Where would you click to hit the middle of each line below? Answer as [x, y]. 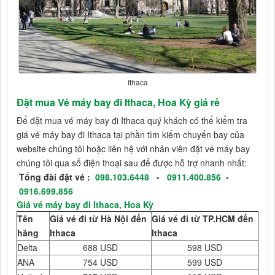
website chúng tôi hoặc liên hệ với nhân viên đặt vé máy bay [133, 149]
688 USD [100, 248]
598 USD [205, 248]
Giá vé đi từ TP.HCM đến [203, 219]
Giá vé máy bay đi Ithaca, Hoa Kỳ [87, 205]
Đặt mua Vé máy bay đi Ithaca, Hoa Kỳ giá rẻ [118, 103]
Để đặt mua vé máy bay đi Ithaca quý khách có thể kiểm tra [132, 121]
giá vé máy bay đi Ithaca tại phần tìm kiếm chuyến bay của [130, 135]
